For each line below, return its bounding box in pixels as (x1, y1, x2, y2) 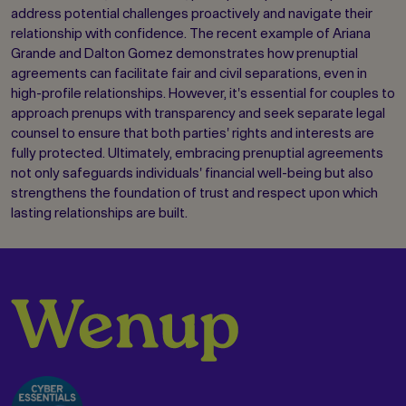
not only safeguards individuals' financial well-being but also (11, 165, 373, 181)
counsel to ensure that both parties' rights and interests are (11, 125, 374, 141)
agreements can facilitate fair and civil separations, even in (11, 65, 367, 82)
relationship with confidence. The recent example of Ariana (11, 25, 371, 42)
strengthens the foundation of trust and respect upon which (11, 185, 378, 201)
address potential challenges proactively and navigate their (11, 5, 372, 22)
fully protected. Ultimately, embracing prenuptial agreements (11, 145, 383, 161)
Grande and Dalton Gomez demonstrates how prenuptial (11, 45, 358, 62)
